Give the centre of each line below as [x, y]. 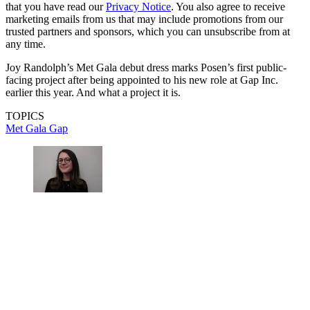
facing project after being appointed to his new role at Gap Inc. [142, 80]
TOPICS [25, 116]
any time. [26, 44]
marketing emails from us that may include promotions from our [144, 19]
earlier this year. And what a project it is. [93, 93]
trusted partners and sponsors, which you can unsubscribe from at [148, 32]
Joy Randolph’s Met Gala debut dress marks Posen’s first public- [146, 68]
